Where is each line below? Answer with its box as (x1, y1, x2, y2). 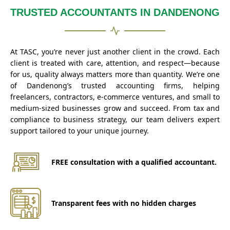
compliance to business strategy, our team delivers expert (10, 114, 220, 124)
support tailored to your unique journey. (10, 125, 149, 136)
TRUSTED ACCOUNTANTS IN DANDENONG (10, 6, 220, 18)
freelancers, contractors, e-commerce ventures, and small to (10, 91, 220, 102)
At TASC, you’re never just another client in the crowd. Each (10, 46, 220, 56)
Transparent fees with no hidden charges (51, 198, 196, 208)
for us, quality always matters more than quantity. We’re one (10, 69, 220, 79)
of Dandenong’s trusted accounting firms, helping (10, 80, 220, 90)
